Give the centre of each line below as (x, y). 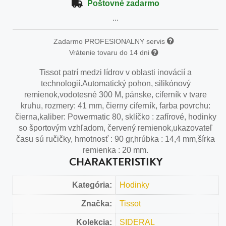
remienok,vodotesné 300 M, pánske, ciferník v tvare (116, 94)
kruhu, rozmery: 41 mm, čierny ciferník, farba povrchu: (116, 105)
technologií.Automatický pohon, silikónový (116, 83)
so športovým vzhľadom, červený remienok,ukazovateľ (116, 128)
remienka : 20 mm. (116, 150)
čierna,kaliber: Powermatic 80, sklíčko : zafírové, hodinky (116, 117)
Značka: (97, 203)
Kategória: (92, 185)
